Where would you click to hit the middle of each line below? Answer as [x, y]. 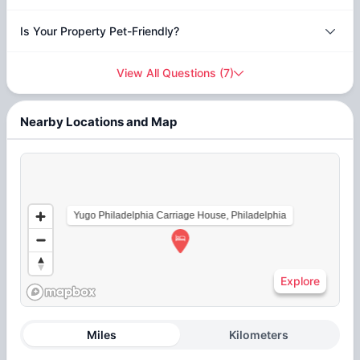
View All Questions [166, 73]
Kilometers [258, 335]
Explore [300, 281]
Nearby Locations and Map [98, 121]
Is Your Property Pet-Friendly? [100, 31]
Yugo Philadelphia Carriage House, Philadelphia [180, 216]
